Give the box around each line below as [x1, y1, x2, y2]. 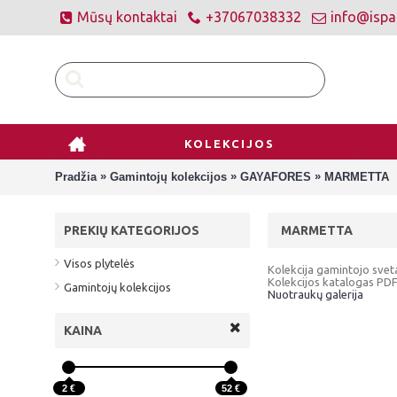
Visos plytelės [64, 257, 135, 269]
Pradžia [55, 169, 97, 183]
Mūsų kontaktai [77, 9, 177, 25]
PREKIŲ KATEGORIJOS [64, 223, 199, 237]
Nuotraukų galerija [268, 288, 363, 300]
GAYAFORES [240, 169, 311, 183]
